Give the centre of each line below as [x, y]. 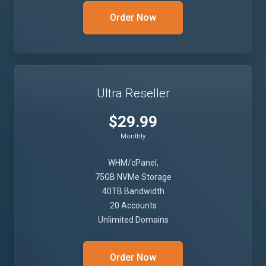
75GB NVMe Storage [133, 177]
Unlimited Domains [133, 220]
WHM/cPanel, [133, 163]
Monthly [133, 136]
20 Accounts [133, 205]
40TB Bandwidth [133, 191]
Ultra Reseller [133, 93]
